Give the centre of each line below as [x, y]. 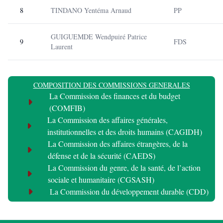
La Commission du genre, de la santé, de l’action [124, 167]
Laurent [62, 47]
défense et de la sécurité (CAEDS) [101, 156]
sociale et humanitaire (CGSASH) [101, 179]
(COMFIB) [67, 108]
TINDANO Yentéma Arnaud [91, 10]
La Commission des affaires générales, [108, 120]
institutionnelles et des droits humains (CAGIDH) [125, 132]
